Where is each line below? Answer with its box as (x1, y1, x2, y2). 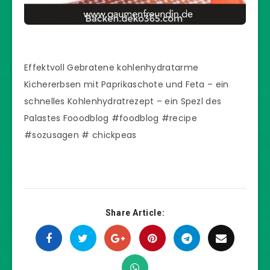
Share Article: (105, 207, 165, 218)
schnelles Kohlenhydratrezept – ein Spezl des (24, 95, 222, 107)
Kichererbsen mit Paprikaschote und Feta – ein (24, 78, 229, 90)
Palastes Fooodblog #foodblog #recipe (24, 111, 197, 124)
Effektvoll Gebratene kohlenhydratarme (24, 61, 199, 74)
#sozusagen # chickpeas (24, 128, 137, 141)
